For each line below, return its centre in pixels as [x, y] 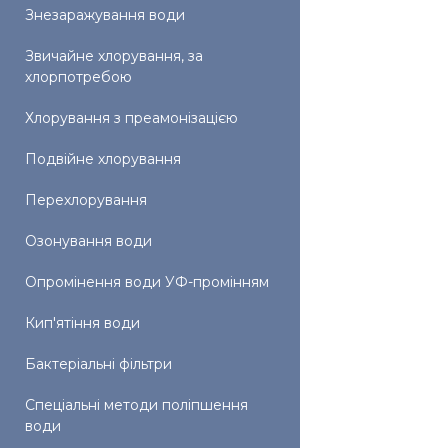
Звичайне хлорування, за [114, 56]
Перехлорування [86, 200]
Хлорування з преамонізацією [131, 118]
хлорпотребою [78, 77]
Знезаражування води [105, 15]
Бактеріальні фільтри [98, 364]
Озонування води [88, 241]
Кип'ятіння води [82, 323]
